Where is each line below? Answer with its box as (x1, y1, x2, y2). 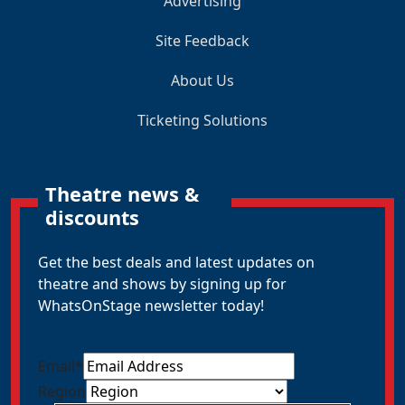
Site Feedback (155, 31, 250, 52)
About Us (171, 71, 234, 91)
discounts (45, 204, 139, 231)
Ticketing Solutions (137, 110, 268, 131)
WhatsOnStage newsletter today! (38, 296, 264, 316)
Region (38, 381, 86, 402)
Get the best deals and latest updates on (38, 252, 315, 273)
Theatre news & (45, 181, 199, 208)
